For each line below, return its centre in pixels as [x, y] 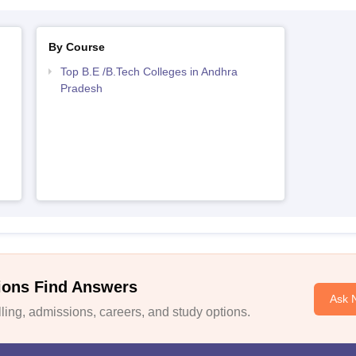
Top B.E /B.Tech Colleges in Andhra [149, 72]
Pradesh [81, 88]
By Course [76, 47]
